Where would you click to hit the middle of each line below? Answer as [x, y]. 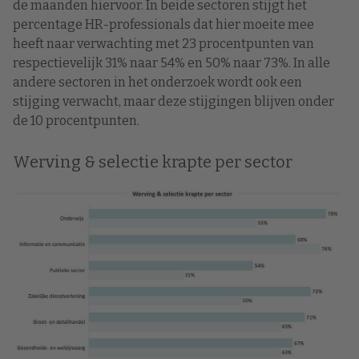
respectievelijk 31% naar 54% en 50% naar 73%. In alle [171, 63]
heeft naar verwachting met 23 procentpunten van [163, 43]
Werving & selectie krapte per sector [153, 161]
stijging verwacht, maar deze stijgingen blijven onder [173, 101]
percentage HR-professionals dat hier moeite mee [163, 24]
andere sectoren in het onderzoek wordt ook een [157, 82]
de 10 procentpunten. [76, 120]
